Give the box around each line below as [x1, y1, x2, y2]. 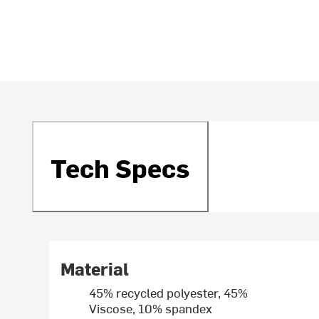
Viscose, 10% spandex [89, 299, 213, 318]
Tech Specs [51, 149, 191, 184]
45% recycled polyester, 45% [89, 283, 249, 302]
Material [61, 257, 130, 281]
